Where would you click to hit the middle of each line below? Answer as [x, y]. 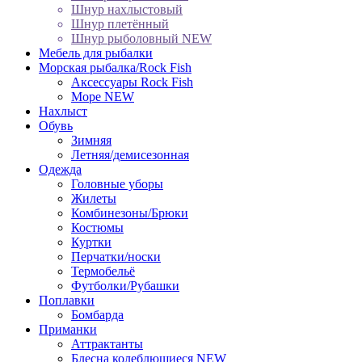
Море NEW [103, 96]
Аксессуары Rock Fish [132, 82]
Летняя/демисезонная [130, 154]
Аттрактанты [107, 343]
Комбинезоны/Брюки [130, 213]
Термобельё [103, 271]
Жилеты [94, 198]
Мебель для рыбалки [96, 53]
